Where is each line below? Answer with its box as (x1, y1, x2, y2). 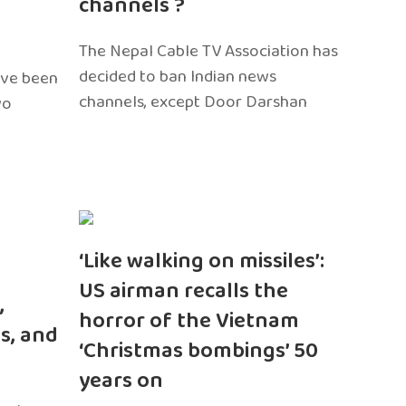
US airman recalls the (79, 273, 289, 309)
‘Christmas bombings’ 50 (79, 333, 319, 369)
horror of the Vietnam (79, 303, 300, 339)
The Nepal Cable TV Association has (79, 36, 339, 65)
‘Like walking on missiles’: (79, 243, 325, 279)
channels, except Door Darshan (79, 87, 308, 116)
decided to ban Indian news (79, 62, 277, 91)
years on (79, 362, 164, 399)
